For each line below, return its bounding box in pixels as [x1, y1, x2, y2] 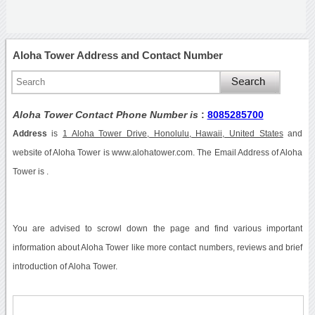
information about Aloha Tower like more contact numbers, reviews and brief [12, 243, 303, 252]
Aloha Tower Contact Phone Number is [12, 108, 201, 120]
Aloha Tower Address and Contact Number [12, 49, 223, 61]
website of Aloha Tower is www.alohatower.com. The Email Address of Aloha [12, 148, 303, 157]
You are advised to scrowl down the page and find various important [12, 224, 303, 233]
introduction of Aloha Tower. [12, 262, 117, 271]
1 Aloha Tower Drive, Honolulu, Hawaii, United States [62, 129, 283, 138]
